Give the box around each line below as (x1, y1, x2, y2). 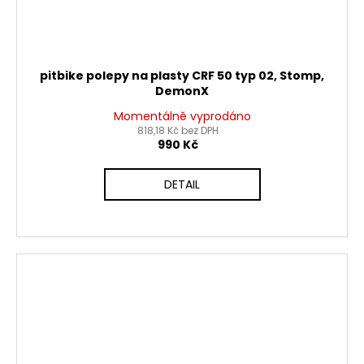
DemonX (155, 82, 209, 99)
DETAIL (164, 175, 200, 193)
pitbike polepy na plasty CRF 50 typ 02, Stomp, (40, 67, 324, 84)
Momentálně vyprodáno (113, 107, 251, 124)
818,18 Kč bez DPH (137, 123, 219, 137)
